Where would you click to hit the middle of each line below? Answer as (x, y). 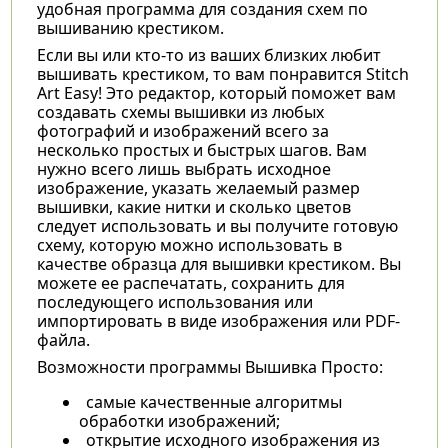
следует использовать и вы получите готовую (217, 225)
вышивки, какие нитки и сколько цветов (193, 206)
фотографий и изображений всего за (182, 130)
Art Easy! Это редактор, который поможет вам (216, 92)
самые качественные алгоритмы (213, 401)
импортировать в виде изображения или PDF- (218, 320)
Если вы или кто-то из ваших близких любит (208, 54)
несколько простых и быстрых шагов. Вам (201, 149)
